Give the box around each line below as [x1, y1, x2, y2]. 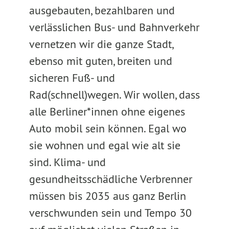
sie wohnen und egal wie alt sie [29, 138, 180, 152]
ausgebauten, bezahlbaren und [29, 3, 175, 17]
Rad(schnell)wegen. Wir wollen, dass [29, 87, 200, 102]
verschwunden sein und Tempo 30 [29, 205, 192, 220]
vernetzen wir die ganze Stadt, [29, 37, 173, 51]
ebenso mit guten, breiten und [29, 54, 172, 68]
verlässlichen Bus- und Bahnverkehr [29, 20, 199, 34]
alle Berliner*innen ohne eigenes [29, 104, 185, 119]
